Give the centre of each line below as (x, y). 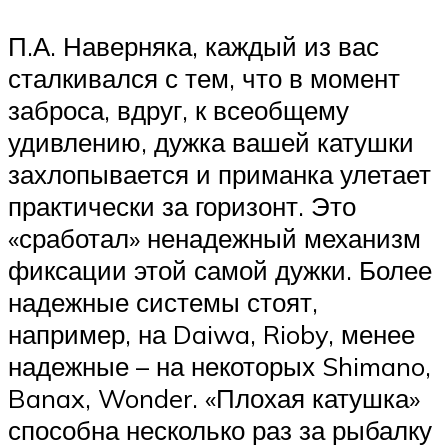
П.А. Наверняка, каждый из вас (193, 46)
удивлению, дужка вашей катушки (211, 142)
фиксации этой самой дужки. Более (220, 270)
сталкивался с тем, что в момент (204, 78)
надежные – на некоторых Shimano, (219, 366)
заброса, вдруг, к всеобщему (178, 110)
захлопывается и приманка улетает (219, 174)
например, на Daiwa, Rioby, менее (211, 334)
